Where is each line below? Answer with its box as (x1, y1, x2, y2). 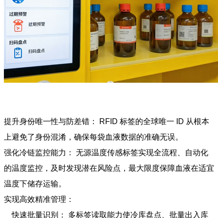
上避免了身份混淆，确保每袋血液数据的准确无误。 (4, 132, 183, 141)
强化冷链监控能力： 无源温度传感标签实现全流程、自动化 (4, 148, 208, 157)
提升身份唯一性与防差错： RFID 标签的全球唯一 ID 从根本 (4, 117, 209, 126)
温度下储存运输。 (4, 179, 66, 188)
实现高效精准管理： (4, 195, 74, 203)
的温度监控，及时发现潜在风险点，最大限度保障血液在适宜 (4, 163, 214, 172)
